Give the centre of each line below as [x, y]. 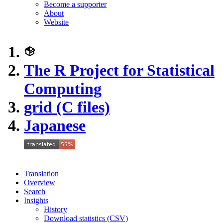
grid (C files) [67, 107]
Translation [41, 173]
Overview [40, 182]
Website [56, 22]
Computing [63, 89]
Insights [36, 200]
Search [35, 191]
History [56, 209]
